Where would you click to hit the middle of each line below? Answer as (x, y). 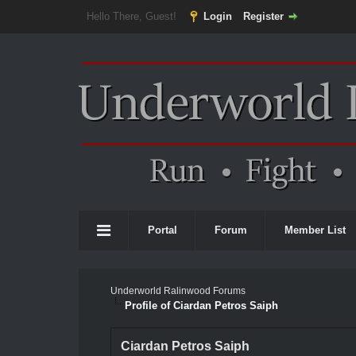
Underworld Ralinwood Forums (178, 291)
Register (263, 16)
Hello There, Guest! (133, 16)
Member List (315, 230)
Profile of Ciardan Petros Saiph (201, 306)
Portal (163, 230)
